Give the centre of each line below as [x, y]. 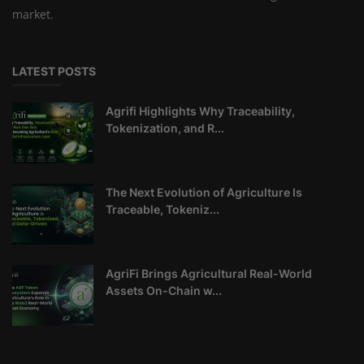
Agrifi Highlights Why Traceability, [200, 110]
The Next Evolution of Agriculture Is [204, 192]
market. [33, 14]
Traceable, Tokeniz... [162, 209]
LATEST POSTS [54, 71]
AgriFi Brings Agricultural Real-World [209, 273]
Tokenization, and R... [165, 128]
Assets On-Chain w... [164, 290]
